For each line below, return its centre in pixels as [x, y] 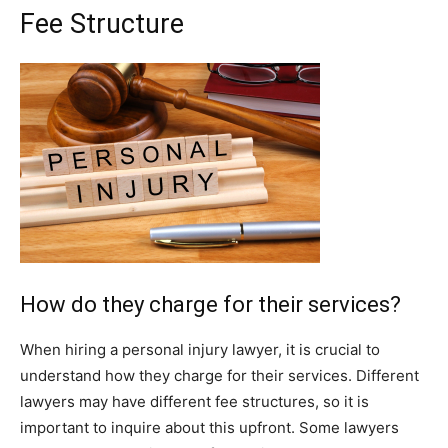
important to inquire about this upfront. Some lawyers [209, 427]
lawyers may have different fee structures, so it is [194, 401]
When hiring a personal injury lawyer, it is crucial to [200, 349]
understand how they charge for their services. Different [219, 375]
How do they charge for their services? [210, 304]
